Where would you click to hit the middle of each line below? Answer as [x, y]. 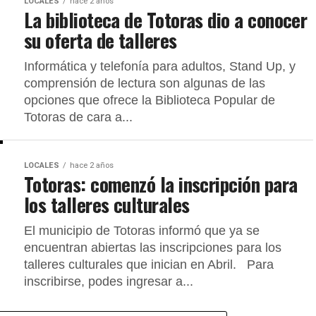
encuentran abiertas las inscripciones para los [153, 248]
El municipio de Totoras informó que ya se [142, 231]
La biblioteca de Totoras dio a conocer [166, 20]
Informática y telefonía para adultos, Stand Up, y [160, 66]
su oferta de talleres [101, 40]
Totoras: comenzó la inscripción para [161, 184]
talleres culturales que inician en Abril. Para [149, 265]
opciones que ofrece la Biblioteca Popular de [150, 100]
